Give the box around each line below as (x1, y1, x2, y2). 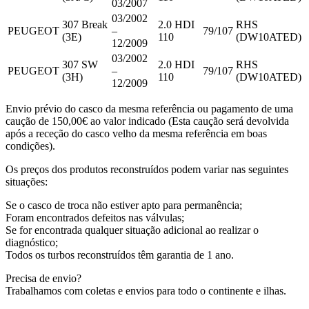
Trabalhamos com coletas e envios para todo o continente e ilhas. (6, 285, 286, 297)
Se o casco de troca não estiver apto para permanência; (6, 199, 242, 212)
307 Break (62, 19, 108, 31)
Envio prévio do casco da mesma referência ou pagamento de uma (6, 103, 293, 115)
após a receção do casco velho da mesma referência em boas (6, 128, 267, 140)
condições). (6, 140, 55, 152)
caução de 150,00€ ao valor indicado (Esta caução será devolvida (6, 115, 289, 128)
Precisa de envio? (6, 272, 81, 285)
